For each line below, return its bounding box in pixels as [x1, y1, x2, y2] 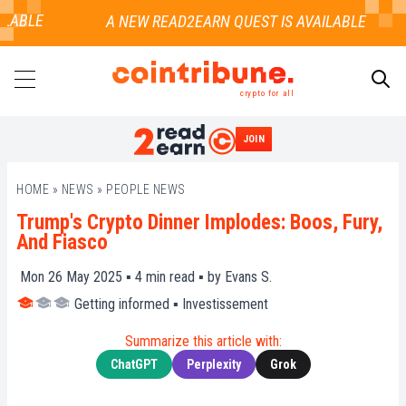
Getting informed [74, 295, 169, 314]
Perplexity [186, 357, 241, 372]
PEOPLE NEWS [106, 182, 186, 198]
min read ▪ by [146, 268, 221, 286]
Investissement [182, 295, 268, 314]
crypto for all [239, 87, 294, 98]
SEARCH [349, 136, 395, 150]
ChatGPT [110, 357, 158, 372]
